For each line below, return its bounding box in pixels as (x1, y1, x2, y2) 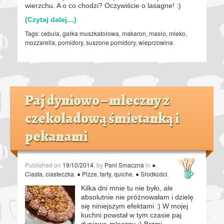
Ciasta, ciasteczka (25, 169, 74, 178)
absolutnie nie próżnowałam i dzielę (81, 192, 193, 201)
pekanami (25, 126, 87, 146)
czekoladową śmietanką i (25, 108, 179, 128)
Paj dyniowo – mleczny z (25, 90, 169, 110)
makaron (122, 28, 146, 37)
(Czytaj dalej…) (25, 15, 76, 23)
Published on (25, 160, 62, 169)
